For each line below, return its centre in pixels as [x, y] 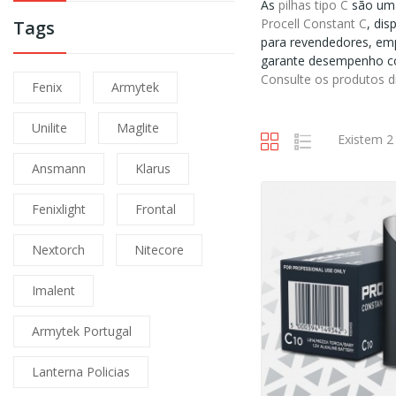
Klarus [153, 169]
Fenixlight [59, 209]
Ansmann [59, 169]
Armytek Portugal [82, 331]
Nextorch [58, 250]
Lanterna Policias [81, 372]
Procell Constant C [314, 24]
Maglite [138, 128]
